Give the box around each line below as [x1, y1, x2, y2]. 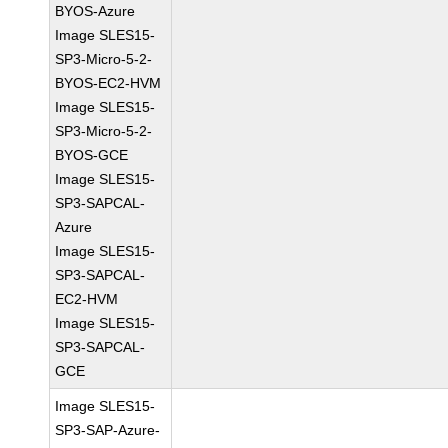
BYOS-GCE [55, 147, 129, 163]
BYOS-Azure [55, 3, 136, 19]
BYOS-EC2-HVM [55, 75, 162, 91]
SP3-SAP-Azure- [55, 422, 161, 438]
